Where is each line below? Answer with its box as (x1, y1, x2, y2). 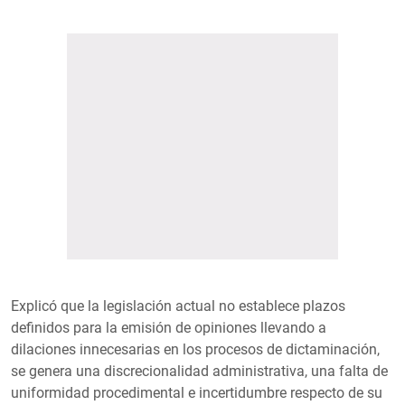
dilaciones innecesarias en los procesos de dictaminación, (11, 341, 380, 359)
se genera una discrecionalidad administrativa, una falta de (11, 363, 388, 381)
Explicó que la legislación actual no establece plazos (11, 297, 345, 316)
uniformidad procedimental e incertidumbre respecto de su (11, 384, 382, 402)
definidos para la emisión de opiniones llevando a (11, 319, 326, 337)
